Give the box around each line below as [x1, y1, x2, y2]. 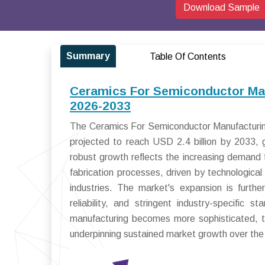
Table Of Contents [149, 51, 226, 62]
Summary [66, 51, 110, 61]
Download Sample [183, 2, 260, 12]
